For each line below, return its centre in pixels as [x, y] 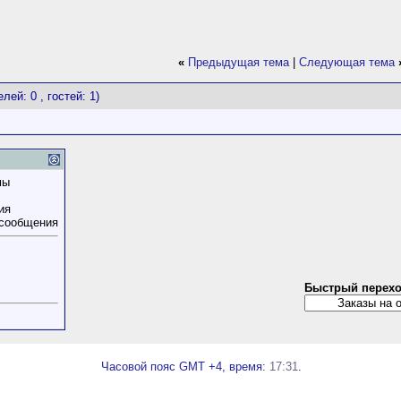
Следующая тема [347, 62]
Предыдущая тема [239, 62]
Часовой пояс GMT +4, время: [185, 367]
